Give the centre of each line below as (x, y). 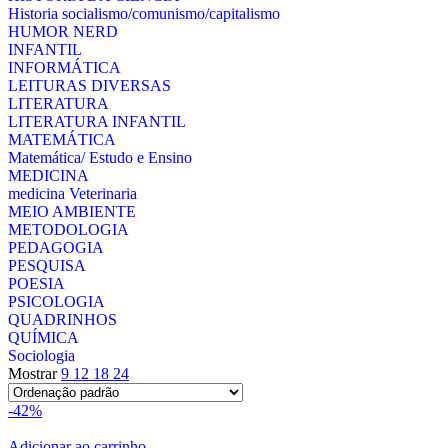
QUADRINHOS (62, 319)
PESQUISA (47, 265)
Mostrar (34, 373)
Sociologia (41, 355)
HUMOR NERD (63, 31)
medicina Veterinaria (72, 193)
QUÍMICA (43, 337)
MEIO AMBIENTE (72, 211)
